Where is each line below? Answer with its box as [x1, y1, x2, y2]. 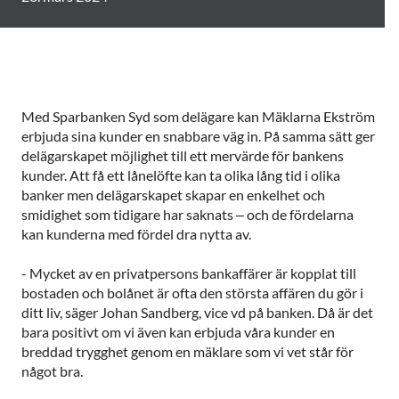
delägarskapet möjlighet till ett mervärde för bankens [21, 146, 344, 164]
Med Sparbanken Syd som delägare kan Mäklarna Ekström [21, 107, 375, 125]
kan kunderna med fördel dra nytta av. [21, 224, 251, 242]
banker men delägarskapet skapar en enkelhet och [21, 185, 325, 203]
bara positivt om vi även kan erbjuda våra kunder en [21, 322, 335, 340]
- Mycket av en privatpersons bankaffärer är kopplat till [21, 264, 356, 281]
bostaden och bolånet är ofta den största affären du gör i [21, 283, 363, 301]
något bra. [21, 362, 83, 379]
